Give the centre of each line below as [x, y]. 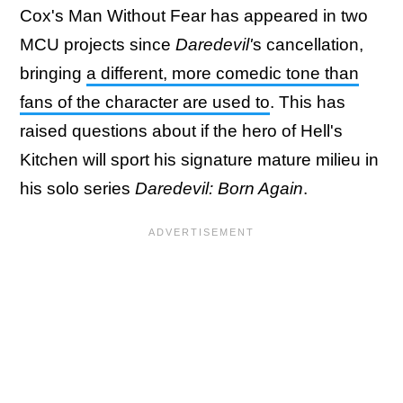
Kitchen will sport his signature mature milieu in [199, 160]
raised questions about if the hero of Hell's [181, 131]
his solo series [77, 188]
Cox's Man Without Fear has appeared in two [194, 16]
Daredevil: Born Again [219, 188]
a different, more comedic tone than [223, 73]
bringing [53, 73]
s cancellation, [308, 45]
